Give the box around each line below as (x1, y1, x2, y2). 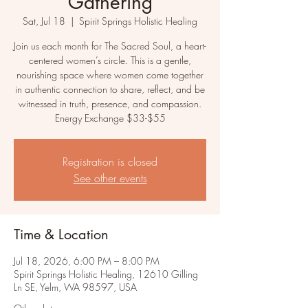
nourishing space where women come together (16, 68, 203, 82)
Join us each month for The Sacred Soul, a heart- (14, 39, 206, 53)
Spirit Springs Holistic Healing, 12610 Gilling (14, 267, 198, 281)
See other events (73, 170, 147, 186)
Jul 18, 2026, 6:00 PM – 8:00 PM (14, 254, 159, 268)
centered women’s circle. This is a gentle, (29, 54, 191, 67)
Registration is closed (63, 154, 157, 170)
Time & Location (14, 225, 109, 244)
